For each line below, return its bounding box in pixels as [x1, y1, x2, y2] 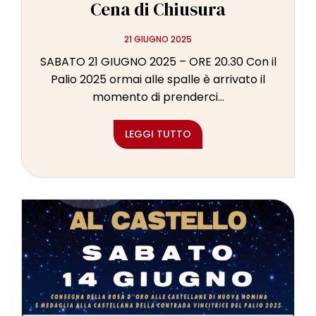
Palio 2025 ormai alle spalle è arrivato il [51, 71, 265, 88]
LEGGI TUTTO [125, 127, 191, 142]
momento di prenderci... [92, 89, 224, 106]
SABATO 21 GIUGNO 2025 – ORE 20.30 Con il [39, 54, 276, 71]
